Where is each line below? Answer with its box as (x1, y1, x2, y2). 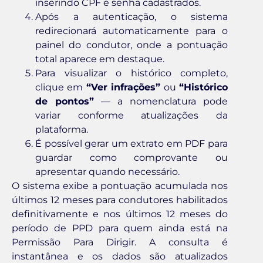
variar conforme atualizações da (35, 109, 228, 121)
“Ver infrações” (86, 81, 161, 93)
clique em (35, 81, 86, 93)
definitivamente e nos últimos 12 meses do (12, 208, 228, 220)
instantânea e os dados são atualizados (12, 250, 228, 262)
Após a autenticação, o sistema (35, 11, 228, 22)
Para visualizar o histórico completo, (35, 67, 228, 79)
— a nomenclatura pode (94, 95, 228, 107)
